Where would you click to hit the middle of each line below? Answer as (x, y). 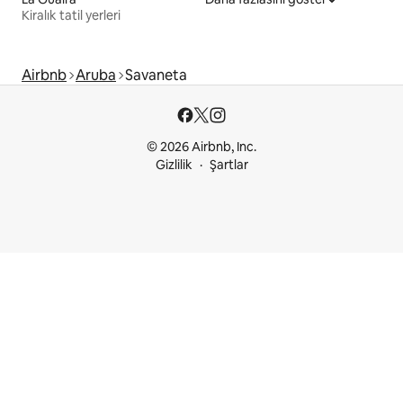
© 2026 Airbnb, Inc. (201, 147)
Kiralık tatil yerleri (71, 15)
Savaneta (156, 75)
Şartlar (228, 165)
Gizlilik (174, 165)
